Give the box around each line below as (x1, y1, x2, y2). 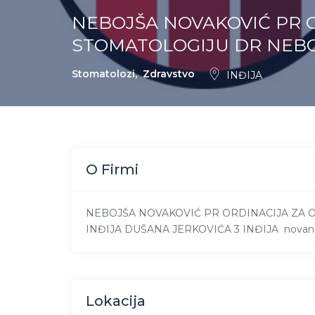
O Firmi (86, 160, 139, 178)
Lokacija (86, 292, 146, 309)
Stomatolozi (72, 67, 135, 80)
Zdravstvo (143, 67, 195, 80)
